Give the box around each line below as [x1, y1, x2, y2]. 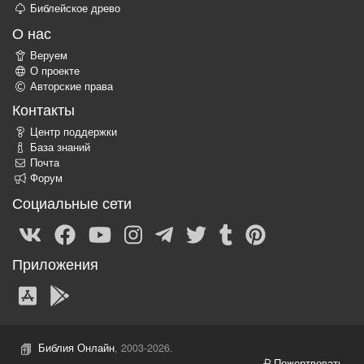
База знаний [30, 140, 90, 155]
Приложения [12, 253, 98, 275]
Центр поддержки [30, 124, 117, 140]
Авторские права [30, 79, 113, 94]
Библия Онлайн [38, 340, 115, 356]
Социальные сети [12, 192, 132, 214]
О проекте [30, 63, 80, 79]
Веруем [30, 48, 67, 63]
